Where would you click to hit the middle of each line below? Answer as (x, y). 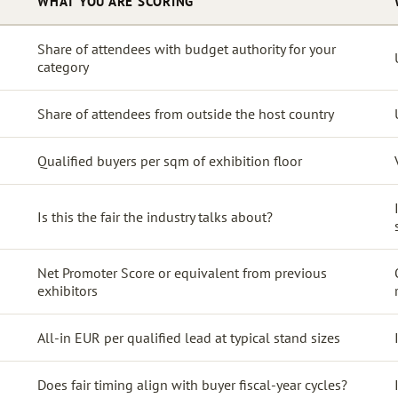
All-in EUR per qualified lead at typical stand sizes (189, 337)
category (63, 66)
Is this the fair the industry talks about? (155, 216)
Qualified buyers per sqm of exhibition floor (170, 160)
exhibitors (68, 290)
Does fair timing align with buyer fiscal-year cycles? (192, 384)
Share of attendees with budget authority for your (187, 48)
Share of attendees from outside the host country (186, 113)
